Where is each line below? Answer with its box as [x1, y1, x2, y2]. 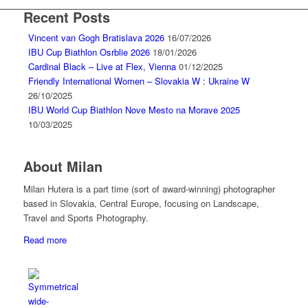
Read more [23, 233, 67, 247]
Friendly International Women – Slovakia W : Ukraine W [27, 74, 250, 88]
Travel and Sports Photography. [23, 211, 148, 225]
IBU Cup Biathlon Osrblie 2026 [27, 45, 150, 59]
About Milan [23, 156, 102, 177]
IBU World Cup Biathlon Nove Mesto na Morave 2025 [27, 103, 240, 117]
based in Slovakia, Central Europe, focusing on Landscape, [23, 197, 259, 210]
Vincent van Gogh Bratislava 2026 [27, 31, 164, 45]
